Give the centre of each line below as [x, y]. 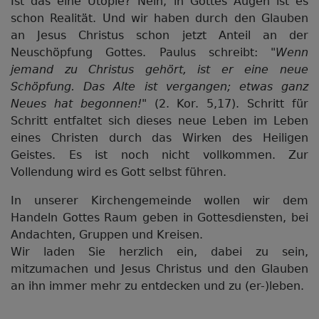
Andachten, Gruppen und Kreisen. [107, 235]
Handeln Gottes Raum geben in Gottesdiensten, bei [159, 218]
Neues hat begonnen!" [79, 104]
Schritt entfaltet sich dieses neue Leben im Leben [159, 121]
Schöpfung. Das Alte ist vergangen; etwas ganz [159, 87]
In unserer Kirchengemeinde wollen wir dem [159, 200]
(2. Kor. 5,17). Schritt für [228, 104]
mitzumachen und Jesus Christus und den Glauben [159, 269]
